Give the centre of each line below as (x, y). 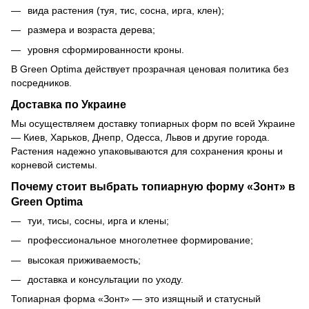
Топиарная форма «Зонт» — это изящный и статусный (136, 299)
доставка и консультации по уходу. (106, 279)
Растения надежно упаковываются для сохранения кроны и (147, 151)
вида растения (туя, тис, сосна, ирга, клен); (126, 10)
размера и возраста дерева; (91, 30)
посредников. (41, 83)
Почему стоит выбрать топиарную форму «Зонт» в (153, 186)
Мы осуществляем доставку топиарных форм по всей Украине (153, 123)
